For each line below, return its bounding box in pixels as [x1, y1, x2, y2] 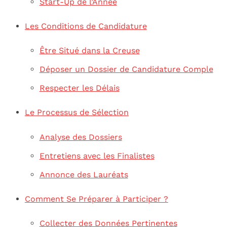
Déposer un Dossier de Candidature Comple [39, 64, 213, 74]
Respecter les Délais [39, 83, 120, 93]
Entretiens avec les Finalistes [39, 150, 155, 161]
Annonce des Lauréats [39, 169, 128, 179]
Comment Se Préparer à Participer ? [24, 194, 168, 204]
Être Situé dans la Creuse [39, 46, 140, 56]
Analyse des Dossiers [39, 132, 122, 142]
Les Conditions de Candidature [24, 21, 147, 31]
